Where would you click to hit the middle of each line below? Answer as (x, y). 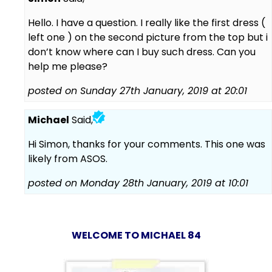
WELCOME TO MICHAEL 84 (136, 235)
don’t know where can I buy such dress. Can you (142, 52)
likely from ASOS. (68, 158)
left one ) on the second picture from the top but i (148, 37)
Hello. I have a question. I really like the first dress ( (147, 22)
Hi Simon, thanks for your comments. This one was (147, 144)
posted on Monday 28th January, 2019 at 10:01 (138, 183)
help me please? (68, 66)
